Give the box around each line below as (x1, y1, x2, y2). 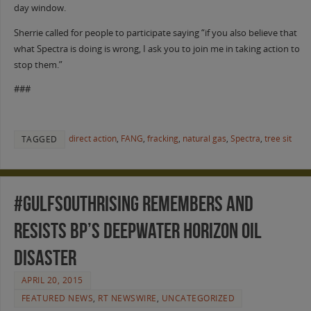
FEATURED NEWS (21, 292, 94, 305)
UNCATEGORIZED (161, 292, 235, 305)
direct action (68, 133, 117, 145)
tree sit (264, 133, 292, 145)
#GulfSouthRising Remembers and (13, 192, 253, 216)
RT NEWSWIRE (98, 292, 157, 305)
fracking (146, 133, 178, 145)
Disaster (13, 246, 76, 270)
